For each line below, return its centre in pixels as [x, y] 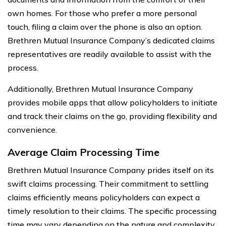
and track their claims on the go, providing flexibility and [112, 116]
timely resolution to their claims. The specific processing [112, 211]
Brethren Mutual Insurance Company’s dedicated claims [111, 40]
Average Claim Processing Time [83, 152]
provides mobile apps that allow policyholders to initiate [112, 102]
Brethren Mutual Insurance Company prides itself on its [111, 170]
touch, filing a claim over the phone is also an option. [105, 26]
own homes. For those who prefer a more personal [102, 13]
